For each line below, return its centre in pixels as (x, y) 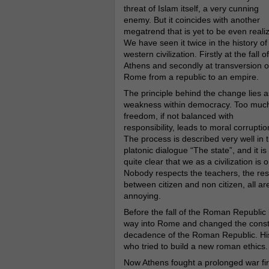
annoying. (142, 196)
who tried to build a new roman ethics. (195, 246)
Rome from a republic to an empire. (191, 77)
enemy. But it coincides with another (192, 20)
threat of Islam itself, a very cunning (191, 8)
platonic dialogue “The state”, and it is (195, 150)
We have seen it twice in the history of (195, 43)
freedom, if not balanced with (178, 116)
